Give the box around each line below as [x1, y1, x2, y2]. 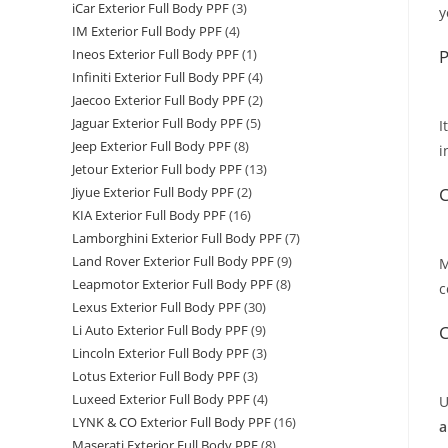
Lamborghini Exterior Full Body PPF [72, 229, 282, 248]
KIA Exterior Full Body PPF [72, 206, 226, 225]
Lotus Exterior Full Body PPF [72, 367, 240, 386]
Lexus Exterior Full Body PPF [72, 298, 241, 317]
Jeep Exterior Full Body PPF [72, 137, 231, 156]
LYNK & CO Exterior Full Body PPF [72, 413, 271, 432]
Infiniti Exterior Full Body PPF [72, 68, 245, 87]
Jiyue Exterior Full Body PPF [72, 183, 234, 202]
